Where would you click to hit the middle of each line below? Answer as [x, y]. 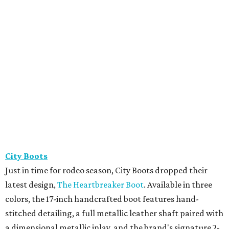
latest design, [31, 184]
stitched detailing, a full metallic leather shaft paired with [114, 213]
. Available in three [178, 184]
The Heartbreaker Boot [100, 184]
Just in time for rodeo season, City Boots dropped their [106, 170]
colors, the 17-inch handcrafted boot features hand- [102, 199]
